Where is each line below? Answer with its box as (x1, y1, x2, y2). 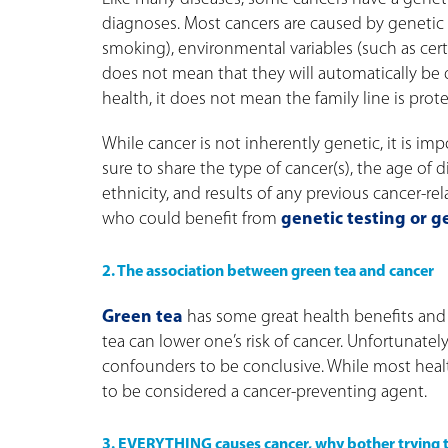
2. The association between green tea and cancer (102, 264, 434, 281)
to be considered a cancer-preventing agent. (102, 383, 427, 403)
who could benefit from (102, 210, 281, 230)
